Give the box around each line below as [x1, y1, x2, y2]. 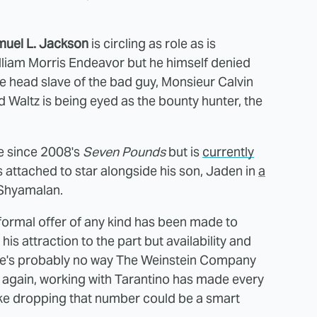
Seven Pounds [83, 143, 166, 160]
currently [202, 143, 254, 160]
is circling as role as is [88, 35, 216, 52]
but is [166, 143, 202, 160]
